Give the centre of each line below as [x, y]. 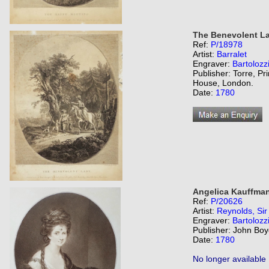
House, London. [223, 83]
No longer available [229, 259]
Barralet [232, 54]
